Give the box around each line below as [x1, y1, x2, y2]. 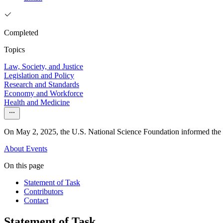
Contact [24, 196, 48, 205]
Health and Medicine [4, 98, 70, 107]
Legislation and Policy [4, 71, 74, 80]
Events [26, 144, 47, 153]
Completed [4, 28, 38, 37]
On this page [4, 161, 44, 170]
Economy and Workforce [4, 89, 83, 98]
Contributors [24, 187, 63, 196]
